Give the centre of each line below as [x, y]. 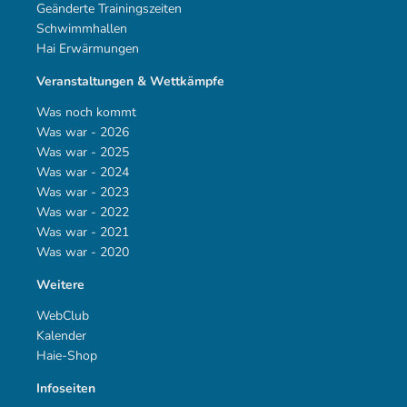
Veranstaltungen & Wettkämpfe [130, 81]
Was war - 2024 [83, 172]
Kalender [61, 336]
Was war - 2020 [83, 252]
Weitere [60, 285]
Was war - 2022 [83, 212]
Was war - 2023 [83, 192]
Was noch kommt [86, 112]
